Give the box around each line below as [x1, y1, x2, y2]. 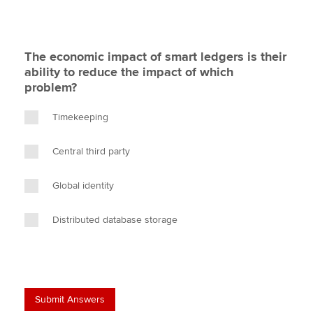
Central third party [52, 145, 130, 157]
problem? [24, 80, 77, 95]
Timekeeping [52, 111, 108, 123]
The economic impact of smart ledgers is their [24, 49, 286, 64]
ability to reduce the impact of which [24, 64, 233, 80]
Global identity [52, 180, 114, 191]
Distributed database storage [52, 214, 177, 226]
